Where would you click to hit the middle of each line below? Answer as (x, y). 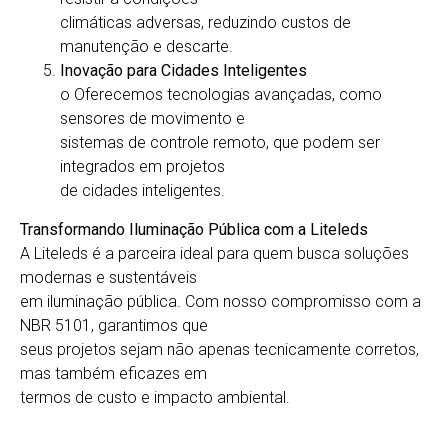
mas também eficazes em (113, 373)
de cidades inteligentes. (142, 191)
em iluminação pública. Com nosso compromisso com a (220, 301)
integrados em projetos (142, 167)
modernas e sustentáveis (108, 277)
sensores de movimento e (152, 119)
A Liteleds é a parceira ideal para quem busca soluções (214, 253)
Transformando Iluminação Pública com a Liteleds (194, 229)
